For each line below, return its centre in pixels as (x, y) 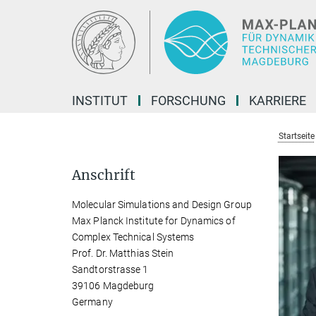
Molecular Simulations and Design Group (162, 205)
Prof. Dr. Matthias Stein (123, 253)
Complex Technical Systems (133, 237)
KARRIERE (278, 101)
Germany (92, 302)
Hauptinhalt (33, 13)
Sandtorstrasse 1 (110, 269)
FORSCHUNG (188, 101)
